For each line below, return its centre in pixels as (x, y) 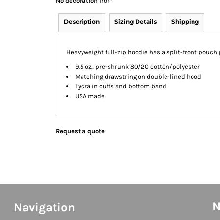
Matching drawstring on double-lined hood (138, 76)
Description (82, 21)
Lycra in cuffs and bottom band (121, 86)
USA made (90, 96)
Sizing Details (136, 21)
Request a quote (80, 131)
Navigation (44, 207)
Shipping (185, 21)
